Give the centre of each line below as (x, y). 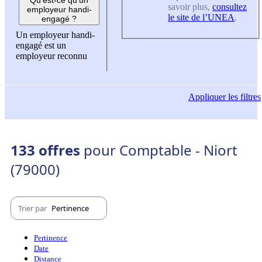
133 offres (47, 150)
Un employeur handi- (55, 35)
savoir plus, (190, 7)
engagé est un (41, 45)
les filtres (243, 97)
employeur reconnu (51, 56)
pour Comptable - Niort (161, 150)
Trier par (33, 208)
